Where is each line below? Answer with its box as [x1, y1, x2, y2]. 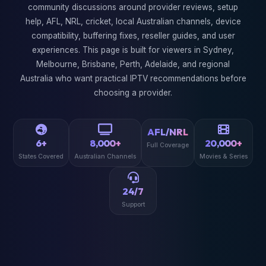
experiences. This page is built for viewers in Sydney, [32, 45, 234, 55]
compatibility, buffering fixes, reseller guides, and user [31, 31, 235, 41]
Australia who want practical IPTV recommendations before [20, 74, 246, 84]
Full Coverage [147, 141, 189, 150]
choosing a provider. [94, 88, 172, 98]
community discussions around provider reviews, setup [28, 2, 238, 12]
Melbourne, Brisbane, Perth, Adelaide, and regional [36, 59, 230, 69]
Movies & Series [199, 153, 248, 161]
